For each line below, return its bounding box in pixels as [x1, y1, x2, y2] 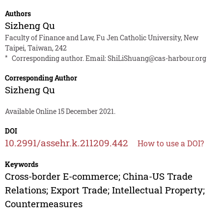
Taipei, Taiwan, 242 [4, 43, 67, 53]
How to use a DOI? [137, 138, 204, 149]
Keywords [4, 160, 38, 169]
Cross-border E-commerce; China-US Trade [4, 170, 192, 183]
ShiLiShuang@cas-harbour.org [107, 54, 206, 63]
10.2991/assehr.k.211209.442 [4, 137, 128, 149]
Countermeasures [4, 197, 82, 210]
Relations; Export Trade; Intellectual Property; [4, 184, 205, 196]
